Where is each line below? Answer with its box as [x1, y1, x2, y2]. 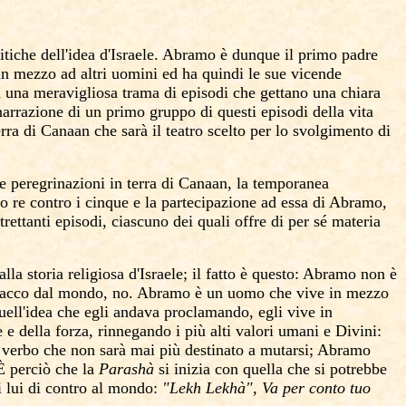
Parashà [99, 360, 159, 378]
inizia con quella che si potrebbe [174, 360, 387, 378]
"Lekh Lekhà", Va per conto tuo [162, 379, 371, 397]
